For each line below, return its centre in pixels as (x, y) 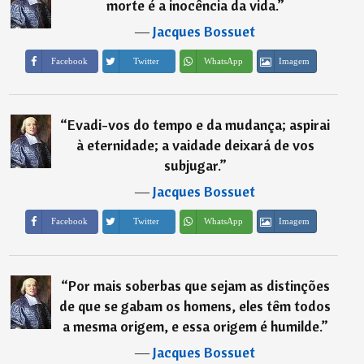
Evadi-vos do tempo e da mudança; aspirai (199, 125)
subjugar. (191, 166)
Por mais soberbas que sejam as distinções (199, 285)
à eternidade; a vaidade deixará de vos (195, 145)
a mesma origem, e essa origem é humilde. (191, 326)
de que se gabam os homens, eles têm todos (195, 305)
